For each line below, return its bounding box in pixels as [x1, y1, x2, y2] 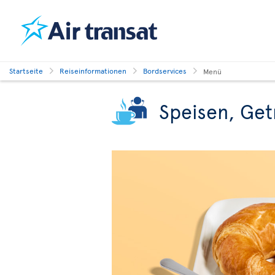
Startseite [9, 66, 43, 76]
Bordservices [143, 66, 187, 76]
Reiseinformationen [60, 66, 126, 76]
